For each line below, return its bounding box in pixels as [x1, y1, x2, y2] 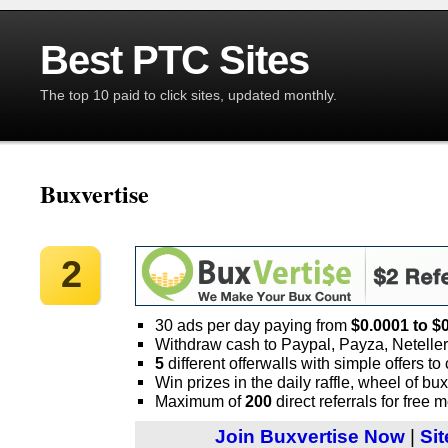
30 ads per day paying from [155, 316, 351, 334]
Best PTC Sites [40, 38, 309, 82]
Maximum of [155, 392, 245, 410]
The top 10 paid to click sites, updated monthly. [40, 87, 337, 103]
